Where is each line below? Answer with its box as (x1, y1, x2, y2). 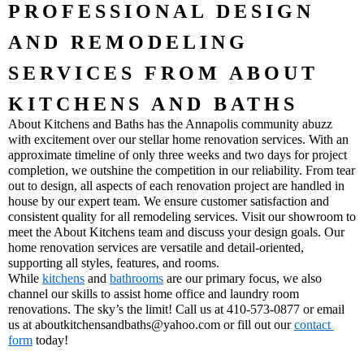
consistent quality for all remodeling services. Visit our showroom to (8, 210, 356, 224)
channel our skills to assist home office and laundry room (8, 287, 299, 301)
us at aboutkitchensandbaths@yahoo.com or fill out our (8, 318, 294, 332)
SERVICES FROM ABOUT (8, 63, 318, 84)
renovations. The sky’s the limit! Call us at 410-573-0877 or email (8, 302, 344, 317)
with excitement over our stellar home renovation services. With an (8, 132, 349, 147)
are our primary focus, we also (163, 271, 322, 286)
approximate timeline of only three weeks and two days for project (8, 148, 347, 162)
